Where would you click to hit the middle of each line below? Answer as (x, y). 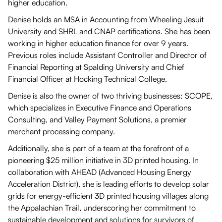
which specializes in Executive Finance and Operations (100, 108)
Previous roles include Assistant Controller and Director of (107, 55)
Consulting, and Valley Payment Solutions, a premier (97, 120)
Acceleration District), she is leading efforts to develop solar (109, 184)
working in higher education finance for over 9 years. (98, 43)
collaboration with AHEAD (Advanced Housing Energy (100, 172)
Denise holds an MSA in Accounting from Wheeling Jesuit (106, 20)
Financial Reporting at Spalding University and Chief (96, 67)
